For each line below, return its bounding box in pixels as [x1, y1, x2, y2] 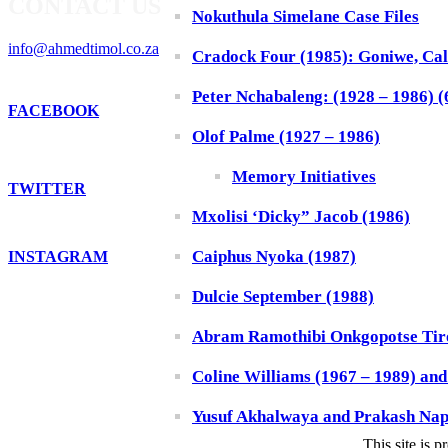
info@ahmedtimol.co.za [8, 39, 159, 57]
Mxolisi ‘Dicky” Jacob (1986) [192, 207, 410, 227]
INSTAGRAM [8, 247, 108, 265]
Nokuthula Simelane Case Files [192, 7, 419, 27]
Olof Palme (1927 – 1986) [192, 127, 380, 147]
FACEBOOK [8, 101, 99, 119]
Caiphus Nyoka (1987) [192, 247, 356, 267]
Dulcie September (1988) [192, 287, 374, 307]
